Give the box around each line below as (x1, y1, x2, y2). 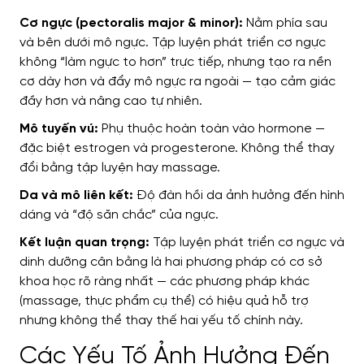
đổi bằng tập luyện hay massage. (19, 161, 220, 175)
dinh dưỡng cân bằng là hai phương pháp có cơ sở (19, 255, 323, 270)
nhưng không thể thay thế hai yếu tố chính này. (19, 314, 303, 328)
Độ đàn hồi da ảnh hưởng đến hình (133, 188, 344, 203)
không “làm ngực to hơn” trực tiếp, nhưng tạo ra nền (19, 55, 331, 70)
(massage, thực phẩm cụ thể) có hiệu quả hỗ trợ (19, 294, 309, 309)
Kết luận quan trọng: (19, 236, 149, 250)
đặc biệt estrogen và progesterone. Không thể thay (19, 141, 335, 156)
